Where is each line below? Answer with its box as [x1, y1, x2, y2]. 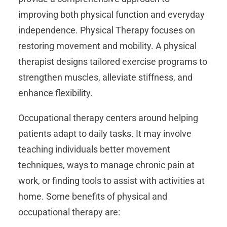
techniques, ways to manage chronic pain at [18, 160, 195, 171]
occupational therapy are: [18, 207, 120, 218]
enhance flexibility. [18, 88, 93, 99]
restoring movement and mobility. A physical [18, 41, 197, 52]
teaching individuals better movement [18, 144, 170, 155]
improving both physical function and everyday [18, 9, 205, 20]
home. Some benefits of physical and [18, 191, 167, 202]
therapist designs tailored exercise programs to [18, 56, 207, 67]
